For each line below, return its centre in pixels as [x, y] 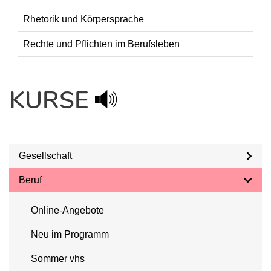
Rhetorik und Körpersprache [83, 19]
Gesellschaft [45, 156]
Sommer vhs [58, 259]
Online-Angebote [67, 210]
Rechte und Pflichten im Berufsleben [101, 44]
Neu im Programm [70, 234]
